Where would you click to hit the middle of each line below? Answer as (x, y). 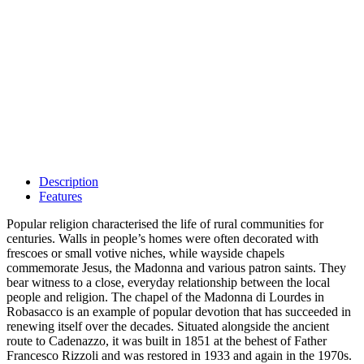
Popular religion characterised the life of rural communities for (165, 224)
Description (69, 182)
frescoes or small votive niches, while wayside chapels (145, 253)
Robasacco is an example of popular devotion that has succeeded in (179, 312)
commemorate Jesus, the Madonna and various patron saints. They (176, 268)
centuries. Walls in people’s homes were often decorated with (162, 239)
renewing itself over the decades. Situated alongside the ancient (168, 327)
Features (61, 197)
